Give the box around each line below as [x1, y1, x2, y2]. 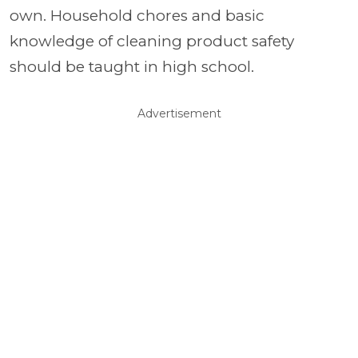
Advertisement [137, 106, 221, 121]
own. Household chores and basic [10, 6, 265, 26]
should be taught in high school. [10, 58, 254, 77]
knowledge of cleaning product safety [10, 32, 294, 51]
